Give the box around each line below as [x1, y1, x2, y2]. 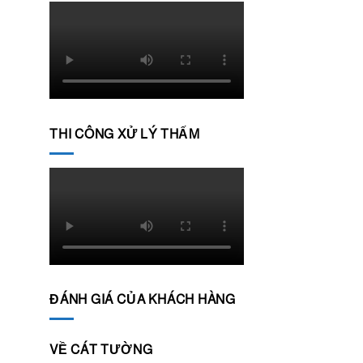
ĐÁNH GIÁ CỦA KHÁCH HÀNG [49, 293, 237, 307]
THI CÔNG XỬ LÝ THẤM [49, 126, 200, 141]
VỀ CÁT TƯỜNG [49, 342, 153, 357]
